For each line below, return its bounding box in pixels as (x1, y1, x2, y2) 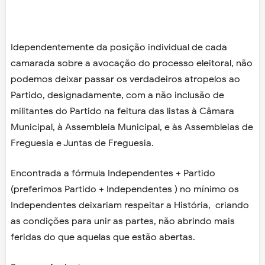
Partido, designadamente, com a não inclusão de (11, 89, 224, 102)
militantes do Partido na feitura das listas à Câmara (11, 105, 234, 118)
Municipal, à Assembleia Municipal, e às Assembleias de (11, 121, 253, 134)
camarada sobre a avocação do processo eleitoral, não (11, 57, 253, 70)
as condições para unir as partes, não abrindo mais (11, 215, 235, 228)
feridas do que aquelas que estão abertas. (11, 231, 195, 244)
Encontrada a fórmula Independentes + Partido (11, 167, 215, 180)
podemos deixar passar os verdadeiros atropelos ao (11, 73, 240, 86)
